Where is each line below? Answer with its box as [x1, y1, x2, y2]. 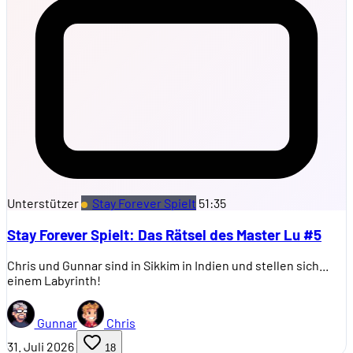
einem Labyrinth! [7, 273, 101, 288]
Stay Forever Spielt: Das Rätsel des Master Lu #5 [7, 225, 321, 243]
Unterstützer [7, 195, 79, 210]
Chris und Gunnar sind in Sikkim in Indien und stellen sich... [7, 258, 329, 273]
